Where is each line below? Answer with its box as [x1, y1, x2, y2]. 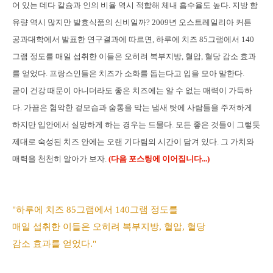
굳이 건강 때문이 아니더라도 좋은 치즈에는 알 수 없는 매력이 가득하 [12, 85, 252, 95]
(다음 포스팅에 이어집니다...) [107, 154, 210, 163]
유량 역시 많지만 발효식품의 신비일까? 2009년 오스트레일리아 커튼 [12, 17, 252, 27]
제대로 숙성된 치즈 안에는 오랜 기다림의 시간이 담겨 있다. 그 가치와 [12, 136, 254, 146]
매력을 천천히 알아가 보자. [12, 154, 107, 163]
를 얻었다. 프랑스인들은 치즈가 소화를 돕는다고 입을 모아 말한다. [12, 68, 244, 78]
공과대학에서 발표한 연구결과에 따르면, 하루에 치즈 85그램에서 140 [12, 34, 254, 44]
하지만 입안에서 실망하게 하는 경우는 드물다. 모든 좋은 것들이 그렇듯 [12, 119, 260, 129]
